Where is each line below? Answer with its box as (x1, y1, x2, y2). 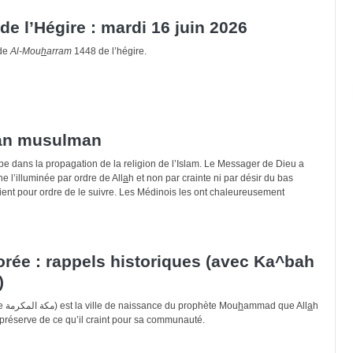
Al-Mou (10, 45, 41, 57)
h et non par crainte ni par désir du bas (128, 173, 293, 184)
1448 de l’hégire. (72, 45, 147, 57)
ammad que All (243, 300, 307, 312)
